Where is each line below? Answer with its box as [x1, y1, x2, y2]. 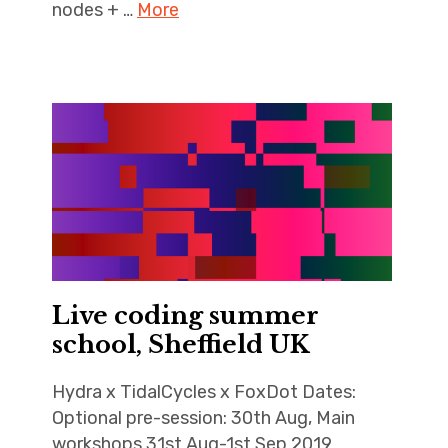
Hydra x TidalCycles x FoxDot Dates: [51, 380, 356, 403]
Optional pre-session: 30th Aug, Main [51, 406, 355, 429]
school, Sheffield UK [51, 329, 310, 359]
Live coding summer [51, 300, 319, 330]
